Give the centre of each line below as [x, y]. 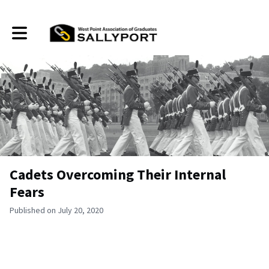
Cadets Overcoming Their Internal [118, 174]
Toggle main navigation [53, 29]
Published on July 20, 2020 [56, 210]
